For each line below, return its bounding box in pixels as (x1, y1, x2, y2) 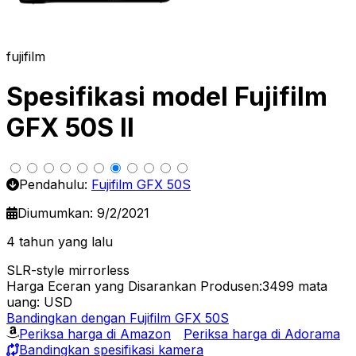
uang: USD (6, 293, 72, 310)
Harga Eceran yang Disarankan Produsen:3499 (6, 277, 294, 294)
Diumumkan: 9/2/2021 (17, 204, 149, 221)
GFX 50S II (6, 112, 134, 144)
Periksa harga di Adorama (184, 325, 340, 342)
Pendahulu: (19, 176, 91, 192)
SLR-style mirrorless (6, 261, 130, 278)
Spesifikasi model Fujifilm (6, 81, 327, 113)
